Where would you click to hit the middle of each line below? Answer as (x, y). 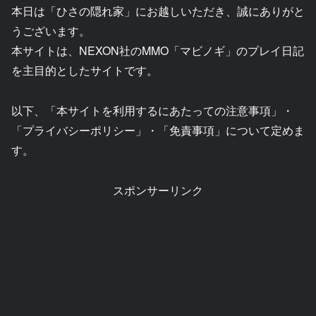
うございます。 (51, 31)
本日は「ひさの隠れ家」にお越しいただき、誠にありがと (158, 11)
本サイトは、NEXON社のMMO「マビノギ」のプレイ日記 (158, 51)
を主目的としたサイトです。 (85, 71)
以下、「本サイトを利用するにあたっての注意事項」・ (152, 111)
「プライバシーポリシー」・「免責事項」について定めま (158, 130)
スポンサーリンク (158, 190)
